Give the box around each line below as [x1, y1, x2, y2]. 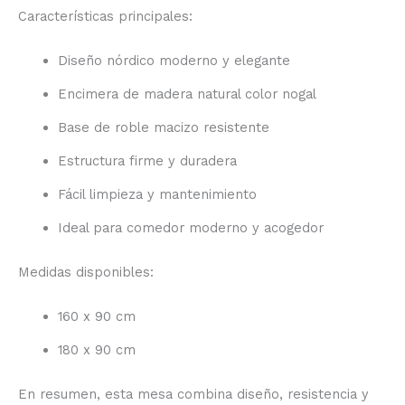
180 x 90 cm [57, 341, 136, 358]
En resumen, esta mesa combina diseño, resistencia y [18, 385, 369, 402]
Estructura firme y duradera [57, 153, 237, 170]
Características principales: [18, 8, 193, 25]
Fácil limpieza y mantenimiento [57, 186, 257, 203]
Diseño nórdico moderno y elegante [57, 52, 290, 70]
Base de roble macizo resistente [57, 119, 269, 137]
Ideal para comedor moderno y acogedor [57, 220, 324, 237]
